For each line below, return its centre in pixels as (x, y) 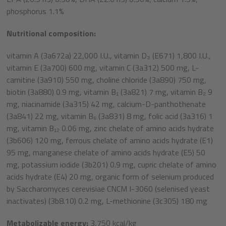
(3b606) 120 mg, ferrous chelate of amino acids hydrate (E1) (110, 140)
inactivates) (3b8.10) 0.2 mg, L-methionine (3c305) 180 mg (107, 201)
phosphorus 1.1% (35, 11)
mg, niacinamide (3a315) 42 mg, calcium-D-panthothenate (106, 104)
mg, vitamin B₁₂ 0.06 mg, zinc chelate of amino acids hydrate (110, 128)
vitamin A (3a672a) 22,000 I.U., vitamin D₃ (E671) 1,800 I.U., (109, 56)
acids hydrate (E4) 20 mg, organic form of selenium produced (110, 177)
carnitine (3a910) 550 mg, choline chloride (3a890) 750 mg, (106, 80)
